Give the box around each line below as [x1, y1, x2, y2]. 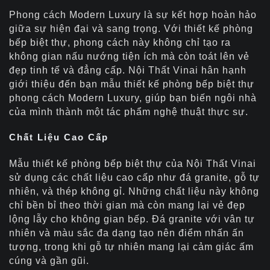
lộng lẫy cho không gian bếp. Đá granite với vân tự [9, 213, 255, 224]
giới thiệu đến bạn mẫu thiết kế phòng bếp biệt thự [9, 78, 254, 89]
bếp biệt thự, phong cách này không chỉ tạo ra [9, 37, 231, 48]
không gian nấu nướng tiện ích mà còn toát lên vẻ [9, 51, 250, 61]
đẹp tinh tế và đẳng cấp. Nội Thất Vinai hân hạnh [9, 64, 246, 75]
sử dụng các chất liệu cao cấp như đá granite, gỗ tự [9, 172, 260, 183]
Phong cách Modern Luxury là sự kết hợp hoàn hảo [9, 9, 257, 20]
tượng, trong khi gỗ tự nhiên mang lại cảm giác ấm [9, 241, 254, 252]
